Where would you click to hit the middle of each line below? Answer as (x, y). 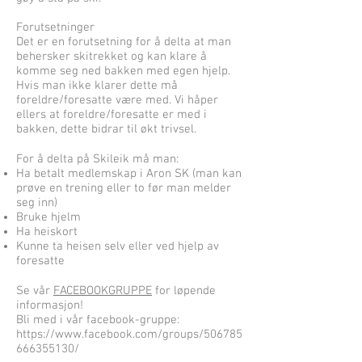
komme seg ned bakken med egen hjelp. (123, 71)
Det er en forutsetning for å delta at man (124, 42)
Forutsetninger (55, 27)
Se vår (35, 291)
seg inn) (37, 203)
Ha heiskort (47, 232)
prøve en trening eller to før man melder (124, 188)
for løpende (184, 291)
